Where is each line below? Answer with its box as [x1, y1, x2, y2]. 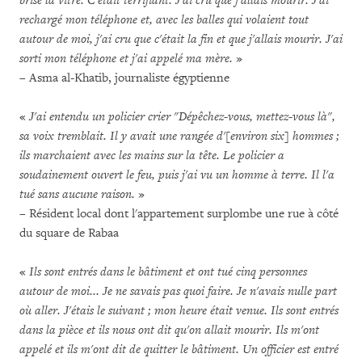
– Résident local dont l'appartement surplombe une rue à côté [19, 206, 339, 221]
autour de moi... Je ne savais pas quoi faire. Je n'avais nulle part [19, 284, 337, 299]
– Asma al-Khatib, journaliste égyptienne [19, 70, 229, 86]
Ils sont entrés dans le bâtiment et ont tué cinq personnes [29, 264, 307, 280]
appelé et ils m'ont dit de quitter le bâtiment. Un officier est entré [19, 342, 339, 357]
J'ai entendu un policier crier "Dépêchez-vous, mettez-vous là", [29, 109, 335, 124]
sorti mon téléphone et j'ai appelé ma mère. [19, 51, 233, 66]
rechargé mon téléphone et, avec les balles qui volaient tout [19, 12, 309, 27]
